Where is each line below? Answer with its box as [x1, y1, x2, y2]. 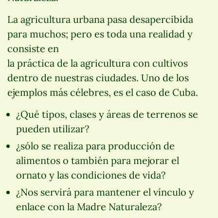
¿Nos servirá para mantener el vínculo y [16, 186, 194, 199]
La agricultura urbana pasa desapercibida [7, 13, 193, 26]
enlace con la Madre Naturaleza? [16, 200, 162, 213]
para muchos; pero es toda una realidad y [7, 28, 193, 40]
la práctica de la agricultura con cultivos [7, 57, 188, 70]
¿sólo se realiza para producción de [16, 140, 175, 152]
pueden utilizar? [16, 123, 89, 135]
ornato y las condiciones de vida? [16, 169, 165, 182]
